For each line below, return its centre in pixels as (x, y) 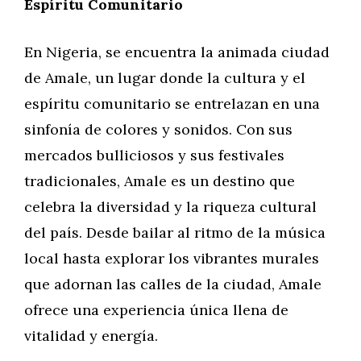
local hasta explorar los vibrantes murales (172, 258)
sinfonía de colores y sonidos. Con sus (158, 129)
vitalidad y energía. (91, 336)
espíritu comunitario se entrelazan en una (172, 104)
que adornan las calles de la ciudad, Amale (173, 284)
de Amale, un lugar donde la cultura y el (165, 78)
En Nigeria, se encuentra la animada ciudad (177, 52)
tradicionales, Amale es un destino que (160, 181)
